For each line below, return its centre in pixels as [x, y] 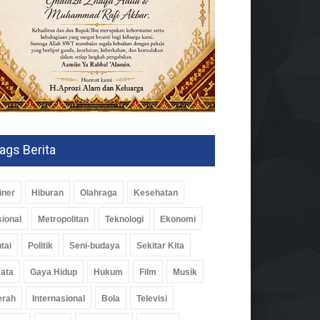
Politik [40, 245]
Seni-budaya [95, 245]
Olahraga [99, 192]
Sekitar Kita [160, 245]
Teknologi [124, 219]
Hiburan [47, 192]
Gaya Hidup [54, 272]
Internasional [59, 298]
